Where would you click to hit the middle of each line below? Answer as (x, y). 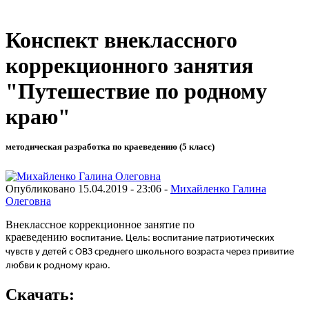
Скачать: (40, 295)
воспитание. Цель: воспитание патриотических (172, 238)
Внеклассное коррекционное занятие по (100, 224)
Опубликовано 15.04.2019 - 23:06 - (88, 188)
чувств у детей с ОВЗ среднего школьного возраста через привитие (150, 252)
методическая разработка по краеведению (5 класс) (110, 147)
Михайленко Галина (218, 188)
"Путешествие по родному (136, 91)
